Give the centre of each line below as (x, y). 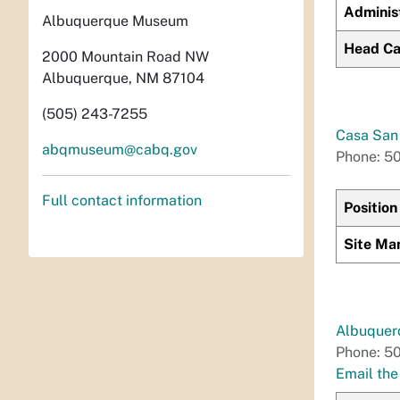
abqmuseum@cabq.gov (120, 150)
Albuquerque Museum (115, 21)
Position (371, 208)
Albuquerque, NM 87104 (123, 79)
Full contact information (122, 201)
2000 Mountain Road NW (125, 57)
